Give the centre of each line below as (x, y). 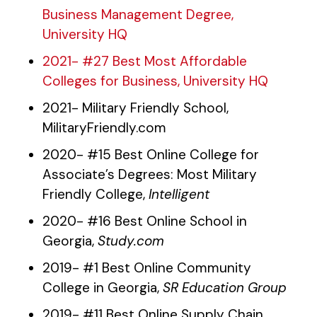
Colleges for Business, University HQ (155, 81)
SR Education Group (225, 288)
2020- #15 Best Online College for (151, 155)
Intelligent (179, 194)
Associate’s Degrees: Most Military (150, 174)
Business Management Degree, (138, 15)
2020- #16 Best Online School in (145, 221)
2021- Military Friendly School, (136, 108)
